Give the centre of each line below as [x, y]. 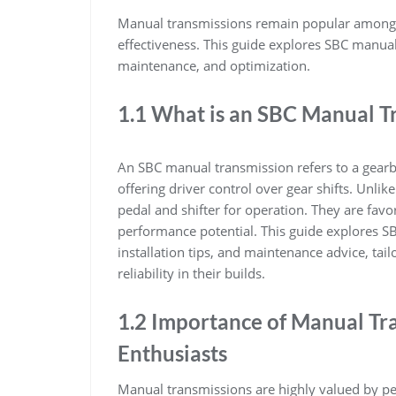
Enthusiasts [172, 353]
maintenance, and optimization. [214, 65]
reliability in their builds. [191, 273]
